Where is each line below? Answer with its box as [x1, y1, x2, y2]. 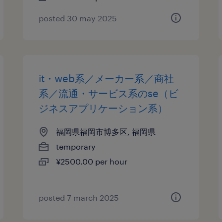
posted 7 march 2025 [39, 193, 119, 202]
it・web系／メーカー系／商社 [39, 72, 174, 84]
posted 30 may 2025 [39, 13, 117, 23]
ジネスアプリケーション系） [39, 102, 168, 114]
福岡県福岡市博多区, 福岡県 [56, 127, 156, 136]
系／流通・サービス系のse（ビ [39, 87, 179, 99]
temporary [56, 142, 96, 151]
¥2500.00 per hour [56, 157, 128, 166]
